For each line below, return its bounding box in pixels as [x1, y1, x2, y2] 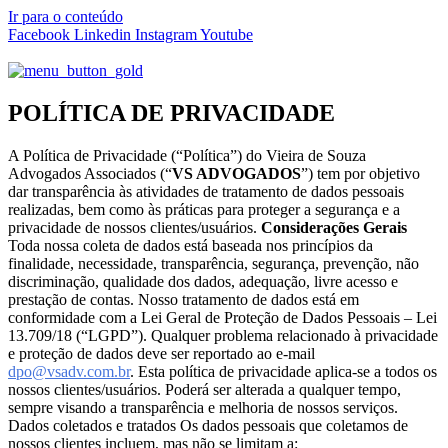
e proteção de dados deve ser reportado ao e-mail [8, 344, 319, 362]
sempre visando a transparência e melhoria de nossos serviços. [8, 398, 398, 416]
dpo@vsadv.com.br [8, 362, 130, 380]
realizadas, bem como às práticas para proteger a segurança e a [8, 200, 400, 218]
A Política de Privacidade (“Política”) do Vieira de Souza [8, 146, 366, 164]
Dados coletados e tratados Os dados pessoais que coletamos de [8, 416, 408, 434]
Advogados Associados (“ [8, 164, 172, 182]
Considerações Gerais [261, 218, 407, 236]
